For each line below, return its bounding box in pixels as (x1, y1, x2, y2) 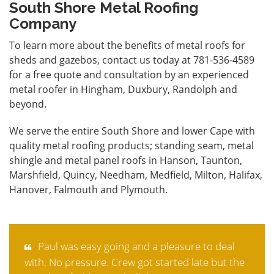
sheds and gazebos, (9, 53, 102, 67)
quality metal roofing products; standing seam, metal (9, 138, 254, 152)
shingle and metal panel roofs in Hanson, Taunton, (9, 153, 242, 167)
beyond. (9, 97, 46, 111)
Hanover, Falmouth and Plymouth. (9, 182, 168, 196)
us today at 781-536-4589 (137, 53, 254, 67)
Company (9, 14, 76, 32)
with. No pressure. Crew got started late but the (24, 254, 245, 269)
